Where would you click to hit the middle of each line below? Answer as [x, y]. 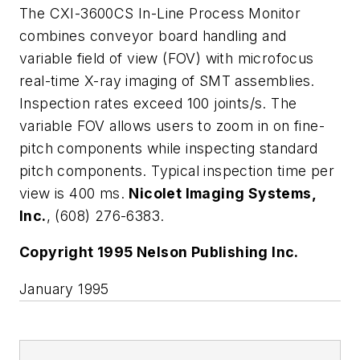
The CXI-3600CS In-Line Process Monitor [160, 13]
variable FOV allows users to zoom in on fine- [172, 125]
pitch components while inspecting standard [169, 148]
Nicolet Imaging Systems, [223, 193]
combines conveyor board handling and [153, 35]
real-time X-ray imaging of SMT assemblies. [167, 80]
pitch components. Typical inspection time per [177, 170]
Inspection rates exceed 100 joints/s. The [158, 103]
